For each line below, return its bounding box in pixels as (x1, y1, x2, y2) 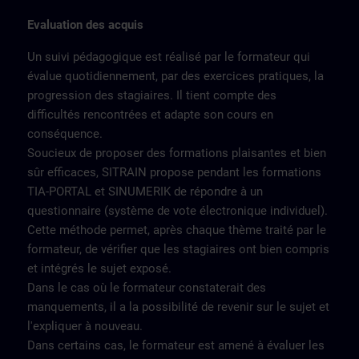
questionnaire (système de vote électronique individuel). (27, 204, 328, 218)
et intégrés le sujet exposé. (27, 261, 171, 276)
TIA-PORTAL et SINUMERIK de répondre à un (27, 184, 263, 199)
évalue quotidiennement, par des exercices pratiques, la (27, 69, 324, 83)
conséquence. (27, 127, 103, 141)
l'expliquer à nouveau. (27, 319, 143, 333)
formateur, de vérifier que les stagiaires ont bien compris (27, 242, 329, 256)
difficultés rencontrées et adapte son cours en (27, 107, 273, 122)
